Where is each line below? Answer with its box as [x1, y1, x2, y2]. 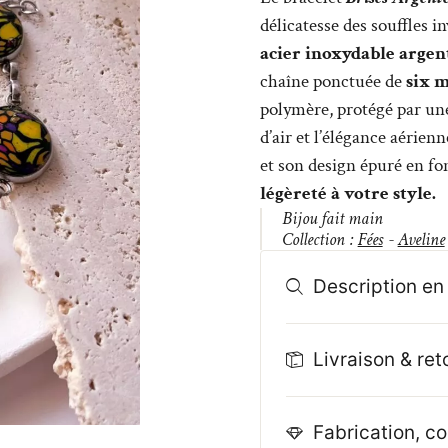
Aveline [397, 228, 445, 252]
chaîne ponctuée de [259, 69, 402, 95]
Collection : [281, 228, 358, 252]
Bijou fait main [281, 207, 383, 231]
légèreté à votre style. [259, 181, 436, 207]
